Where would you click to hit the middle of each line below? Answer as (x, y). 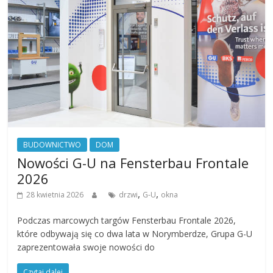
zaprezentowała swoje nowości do (86, 247)
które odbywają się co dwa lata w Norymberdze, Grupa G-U (135, 233)
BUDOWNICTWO (52, 144)
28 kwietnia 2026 (55, 194)
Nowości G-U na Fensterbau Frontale (133, 162)
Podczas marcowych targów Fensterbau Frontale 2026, (127, 220)
